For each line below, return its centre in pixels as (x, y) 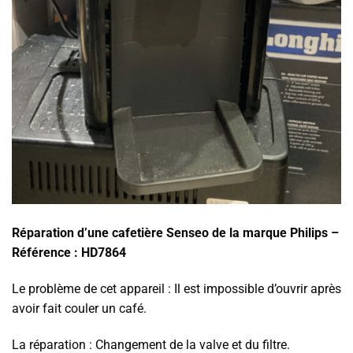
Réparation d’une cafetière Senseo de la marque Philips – (175, 233)
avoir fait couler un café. (79, 309)
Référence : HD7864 (69, 253)
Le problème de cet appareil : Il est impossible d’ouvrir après (176, 289)
